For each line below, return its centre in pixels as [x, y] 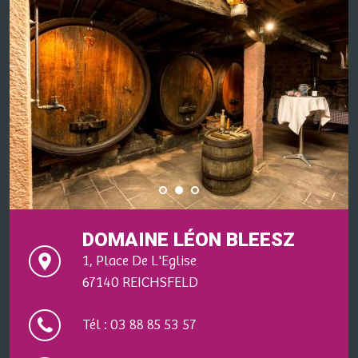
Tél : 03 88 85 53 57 [139, 325]
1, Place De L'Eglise [139, 261]
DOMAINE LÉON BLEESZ [188, 240]
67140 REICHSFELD [140, 283]
